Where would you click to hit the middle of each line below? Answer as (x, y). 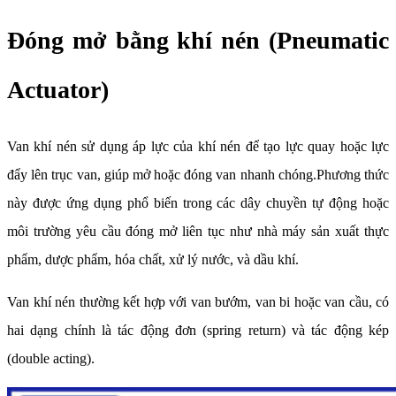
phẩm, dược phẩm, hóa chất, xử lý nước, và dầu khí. (153, 260)
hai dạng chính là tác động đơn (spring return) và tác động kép (198, 331)
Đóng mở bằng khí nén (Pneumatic (198, 41)
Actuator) (58, 90)
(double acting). (51, 359)
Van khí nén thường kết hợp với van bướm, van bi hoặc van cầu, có (198, 302)
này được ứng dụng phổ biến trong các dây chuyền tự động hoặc (198, 203)
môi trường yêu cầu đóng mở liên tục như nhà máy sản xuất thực (198, 232)
